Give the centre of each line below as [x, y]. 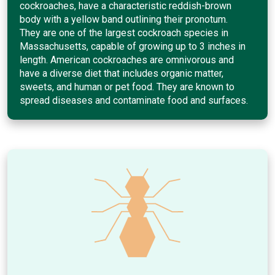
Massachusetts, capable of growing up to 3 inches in [133, 46]
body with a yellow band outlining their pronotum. [124, 19]
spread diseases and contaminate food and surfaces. [134, 100]
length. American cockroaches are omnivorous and [127, 60]
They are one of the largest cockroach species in [124, 33]
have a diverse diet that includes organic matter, [122, 73]
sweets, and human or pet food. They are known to [127, 87]
